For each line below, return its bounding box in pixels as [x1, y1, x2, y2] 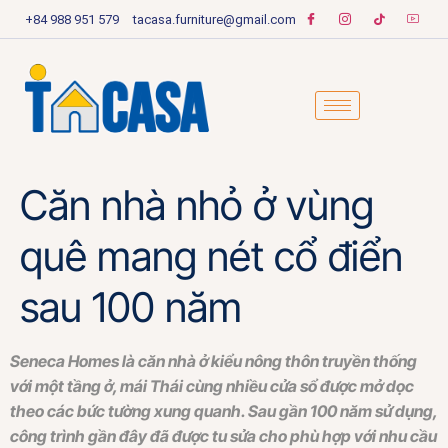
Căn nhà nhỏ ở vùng [20, 179, 374, 230]
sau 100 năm [20, 281, 242, 332]
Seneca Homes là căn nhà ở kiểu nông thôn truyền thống [10, 350, 417, 371]
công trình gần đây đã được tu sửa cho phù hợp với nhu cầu [10, 425, 437, 446]
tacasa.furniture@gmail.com [133, 11, 296, 27]
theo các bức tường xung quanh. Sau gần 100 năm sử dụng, [10, 400, 437, 421]
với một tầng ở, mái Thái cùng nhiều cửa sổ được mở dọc [10, 375, 414, 396]
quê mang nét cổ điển [20, 230, 403, 281]
